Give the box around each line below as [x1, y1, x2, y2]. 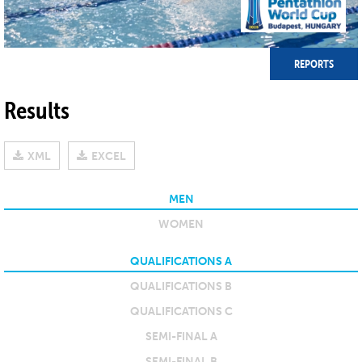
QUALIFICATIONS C [129, 305, 233, 319]
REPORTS [294, 57, 334, 72]
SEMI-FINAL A [145, 330, 217, 344]
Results [4, 96, 69, 125]
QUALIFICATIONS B [130, 280, 232, 294]
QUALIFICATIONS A [130, 255, 232, 269]
